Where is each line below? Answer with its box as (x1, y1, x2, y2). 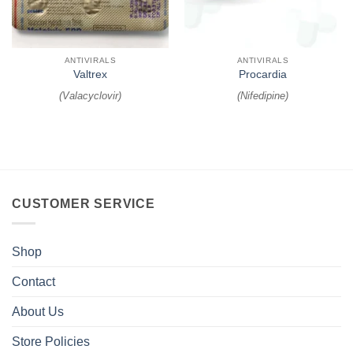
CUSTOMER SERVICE (12, 197, 155, 211)
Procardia (239, 69, 287, 81)
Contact (12, 275, 55, 288)
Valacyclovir (62, 89, 118, 102)
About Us (12, 305, 64, 318)
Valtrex (73, 69, 107, 81)
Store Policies (12, 335, 90, 348)
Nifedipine (240, 89, 285, 102)
